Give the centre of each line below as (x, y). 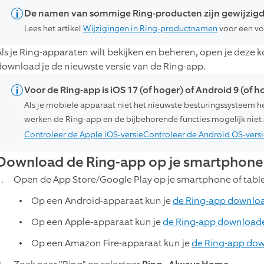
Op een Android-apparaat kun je (102, 200)
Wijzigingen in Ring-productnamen (150, 28)
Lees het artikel (54, 28)
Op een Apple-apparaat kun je (97, 222)
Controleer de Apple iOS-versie (84, 134)
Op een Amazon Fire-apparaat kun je (111, 243)
